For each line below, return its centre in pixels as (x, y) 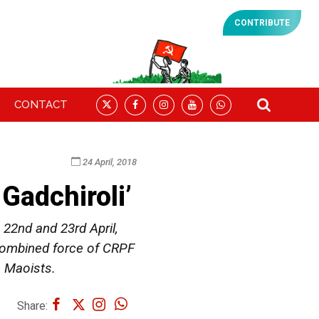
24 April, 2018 (108, 162)
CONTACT (41, 105)
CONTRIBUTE (262, 23)
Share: (32, 305)
